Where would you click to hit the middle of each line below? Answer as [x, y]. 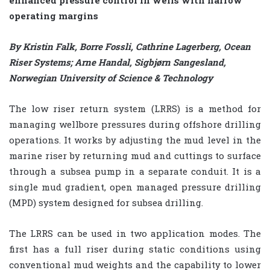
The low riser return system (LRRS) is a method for [135, 108]
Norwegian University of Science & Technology [111, 77]
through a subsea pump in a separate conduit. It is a [135, 171]
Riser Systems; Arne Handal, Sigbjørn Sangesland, [118, 62]
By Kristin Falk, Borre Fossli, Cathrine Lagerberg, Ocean [130, 46]
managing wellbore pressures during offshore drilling [135, 124]
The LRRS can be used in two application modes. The [135, 233]
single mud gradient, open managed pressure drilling [135, 187]
